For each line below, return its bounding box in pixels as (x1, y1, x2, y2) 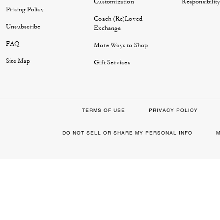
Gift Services (94, 58, 130, 67)
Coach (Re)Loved (94, 15, 143, 23)
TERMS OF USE (82, 107, 125, 114)
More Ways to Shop (94, 41, 148, 50)
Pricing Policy (6, 5, 44, 14)
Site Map (6, 57, 30, 65)
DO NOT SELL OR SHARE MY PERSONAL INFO (62, 130, 192, 137)
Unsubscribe (6, 23, 41, 31)
